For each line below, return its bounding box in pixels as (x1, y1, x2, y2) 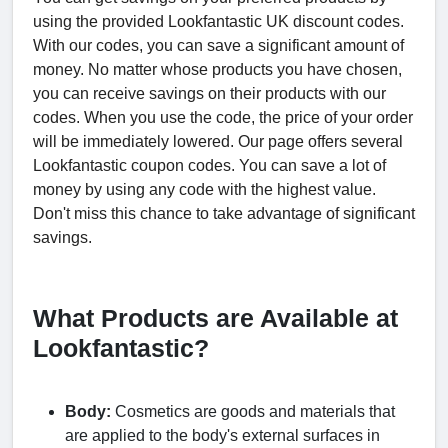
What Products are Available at (33, 303, 398, 332)
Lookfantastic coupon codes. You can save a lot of (33, 156, 386, 174)
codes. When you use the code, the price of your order (33, 108, 413, 126)
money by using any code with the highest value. (33, 180, 376, 198)
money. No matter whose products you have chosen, (33, 60, 402, 78)
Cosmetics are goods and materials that (115, 402, 395, 420)
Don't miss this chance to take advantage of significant (33, 204, 415, 222)
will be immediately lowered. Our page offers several (33, 132, 403, 150)
